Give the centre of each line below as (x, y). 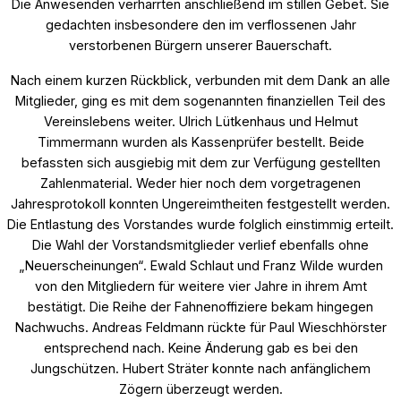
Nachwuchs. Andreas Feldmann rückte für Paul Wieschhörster (200, 327)
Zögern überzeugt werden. (200, 388)
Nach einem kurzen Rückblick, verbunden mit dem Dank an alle (200, 80)
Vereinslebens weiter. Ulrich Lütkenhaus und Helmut (200, 121)
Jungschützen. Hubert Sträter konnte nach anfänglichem (200, 368)
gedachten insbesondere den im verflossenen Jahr (200, 24)
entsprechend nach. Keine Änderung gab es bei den (200, 347)
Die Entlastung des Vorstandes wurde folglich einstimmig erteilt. (200, 224)
